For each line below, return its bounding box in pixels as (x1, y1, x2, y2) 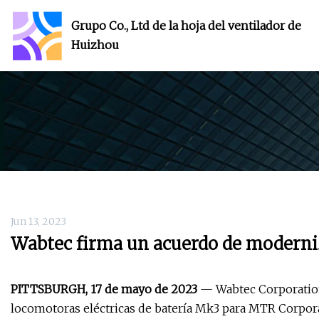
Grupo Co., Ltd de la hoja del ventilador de (71, 19, 301, 33)
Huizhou (71, 38, 119, 52)
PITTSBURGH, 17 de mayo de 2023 (11, 282, 197, 297)
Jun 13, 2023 (11, 215, 66, 229)
